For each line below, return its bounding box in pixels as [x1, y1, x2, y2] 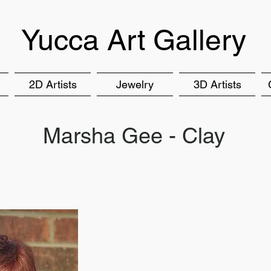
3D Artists [193, 78, 241, 91]
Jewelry [116, 78, 154, 91]
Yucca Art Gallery [21, 23, 246, 57]
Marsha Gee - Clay [42, 123, 225, 148]
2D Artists [28, 78, 77, 91]
